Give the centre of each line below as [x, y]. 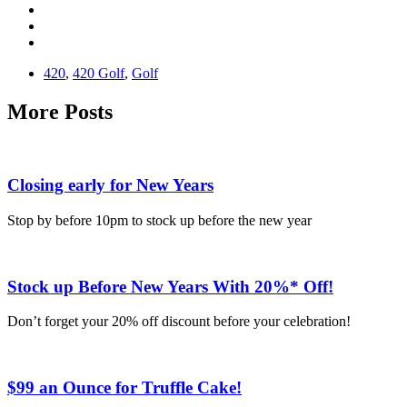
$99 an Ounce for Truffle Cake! [124, 388]
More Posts [60, 111]
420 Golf [99, 73]
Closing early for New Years [110, 185]
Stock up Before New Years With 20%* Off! [170, 286]
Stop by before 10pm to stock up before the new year [159, 220]
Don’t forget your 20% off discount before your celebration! [179, 322]
